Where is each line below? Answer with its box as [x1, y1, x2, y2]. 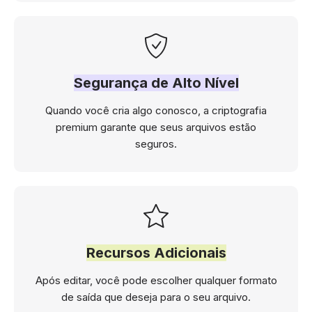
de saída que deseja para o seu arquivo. [61, 290, 251, 304]
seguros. [135, 137, 177, 150]
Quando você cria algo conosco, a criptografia [45, 104, 267, 117]
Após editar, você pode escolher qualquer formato [35, 274, 277, 287]
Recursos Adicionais [86, 244, 226, 261]
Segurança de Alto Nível [73, 75, 239, 91]
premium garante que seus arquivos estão [56, 120, 256, 134]
